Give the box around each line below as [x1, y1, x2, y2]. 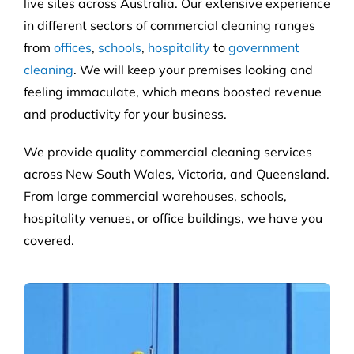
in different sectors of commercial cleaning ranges [23, 17, 315, 34]
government [228, 40, 299, 56]
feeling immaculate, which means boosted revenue [23, 84, 322, 100]
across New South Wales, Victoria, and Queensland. [23, 166, 330, 183]
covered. [23, 232, 74, 249]
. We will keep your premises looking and [73, 62, 313, 78]
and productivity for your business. [23, 106, 227, 122]
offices [53, 40, 92, 56]
